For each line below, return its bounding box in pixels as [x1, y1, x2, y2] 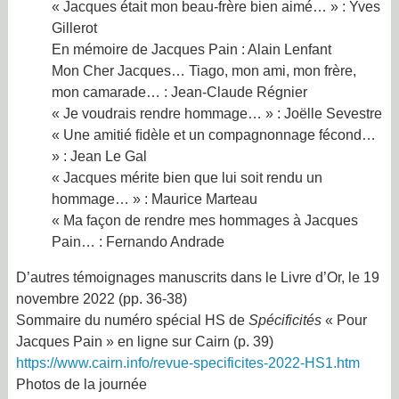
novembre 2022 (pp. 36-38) [15, 291, 187, 307]
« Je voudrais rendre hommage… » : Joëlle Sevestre [51, 106, 382, 122]
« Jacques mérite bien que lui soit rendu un [51, 170, 322, 186]
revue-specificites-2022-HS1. [152, 355, 337, 371]
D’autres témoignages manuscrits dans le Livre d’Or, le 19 [15, 270, 379, 286]
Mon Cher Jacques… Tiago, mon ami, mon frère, [51, 63, 356, 79]
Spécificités [248, 313, 322, 329]
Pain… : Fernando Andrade [51, 234, 224, 250]
